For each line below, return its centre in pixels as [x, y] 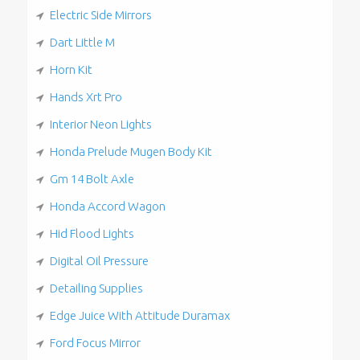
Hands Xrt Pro [86, 96]
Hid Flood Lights [92, 233]
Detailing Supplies [96, 288]
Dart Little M [82, 42]
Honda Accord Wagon [107, 206]
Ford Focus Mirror [95, 342]
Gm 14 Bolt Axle [92, 178]
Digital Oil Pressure [99, 260]
